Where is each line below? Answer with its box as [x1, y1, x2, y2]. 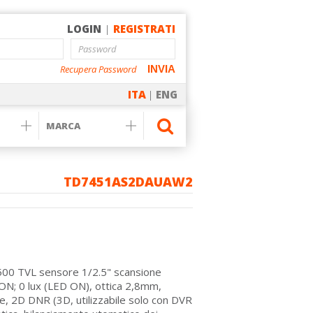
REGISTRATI [113, 22, 175, 36]
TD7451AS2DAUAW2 [64, 173, 193, 190]
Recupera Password [60, 63, 137, 75]
